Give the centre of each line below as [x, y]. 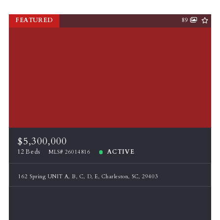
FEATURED [34, 21]
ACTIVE [121, 152]
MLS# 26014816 [70, 152]
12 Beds [29, 152]
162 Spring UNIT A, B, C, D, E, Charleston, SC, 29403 [88, 176]
